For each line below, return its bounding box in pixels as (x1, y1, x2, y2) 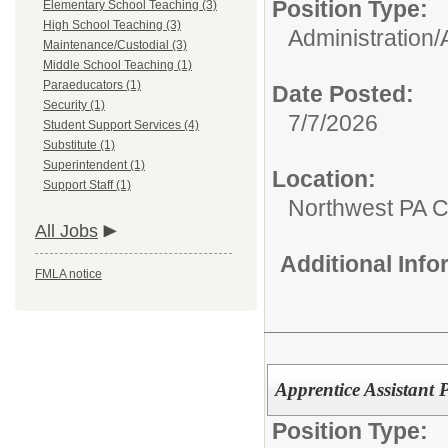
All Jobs (35, 221, 98, 241)
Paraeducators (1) (43, 78, 141, 92)
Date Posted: (272, 81, 414, 107)
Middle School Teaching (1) (43, 58, 192, 72)
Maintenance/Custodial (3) (43, 38, 187, 52)
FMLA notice (35, 267, 102, 281)
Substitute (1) (43, 138, 115, 152)
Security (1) (43, 98, 105, 112)
